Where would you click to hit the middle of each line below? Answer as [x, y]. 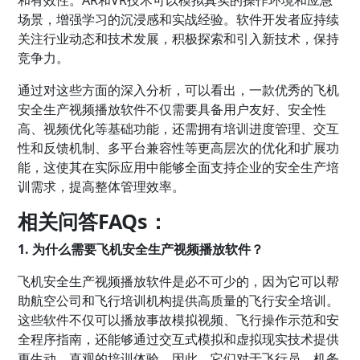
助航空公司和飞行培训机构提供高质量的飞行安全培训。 [179, 300]
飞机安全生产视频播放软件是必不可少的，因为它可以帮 [179, 281]
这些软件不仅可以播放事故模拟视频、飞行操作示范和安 [179, 319]
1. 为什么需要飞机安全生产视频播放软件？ [141, 249]
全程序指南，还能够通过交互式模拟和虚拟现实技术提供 [179, 339]
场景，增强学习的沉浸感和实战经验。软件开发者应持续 [179, 19]
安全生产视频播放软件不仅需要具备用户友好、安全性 [172, 109]
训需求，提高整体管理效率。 [102, 186]
